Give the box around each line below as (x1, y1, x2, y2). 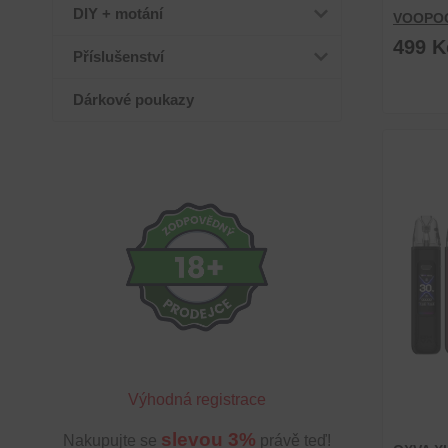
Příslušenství (73, 48, 164, 65)
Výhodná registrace (127, 391, 266, 409)
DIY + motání (73, 5, 163, 22)
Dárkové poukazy (73, 91, 194, 108)
